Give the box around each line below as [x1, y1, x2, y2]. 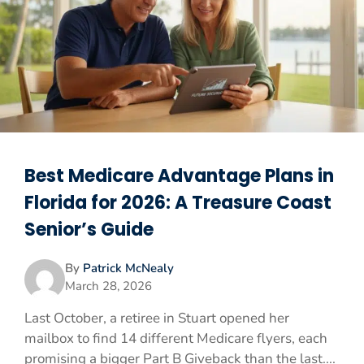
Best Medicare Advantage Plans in [24, 163, 334, 189]
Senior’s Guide [24, 217, 154, 243]
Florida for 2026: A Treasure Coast [24, 190, 331, 216]
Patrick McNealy [83, 260, 174, 277]
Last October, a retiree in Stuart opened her [24, 309, 289, 328]
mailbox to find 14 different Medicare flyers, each [24, 329, 327, 349]
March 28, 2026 [65, 278, 152, 295]
